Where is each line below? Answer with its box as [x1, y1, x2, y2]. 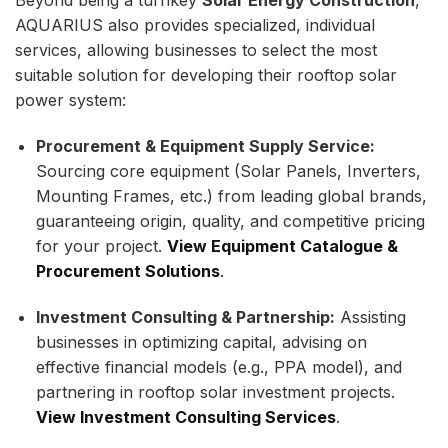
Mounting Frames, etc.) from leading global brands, [35, 185, 427, 206]
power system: [15, 89, 126, 110]
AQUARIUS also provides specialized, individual [15, 14, 375, 35]
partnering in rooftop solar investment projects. [35, 381, 395, 402]
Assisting [334, 306, 406, 327]
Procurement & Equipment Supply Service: [35, 135, 375, 156]
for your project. [35, 235, 167, 256]
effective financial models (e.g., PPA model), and [35, 356, 402, 377]
